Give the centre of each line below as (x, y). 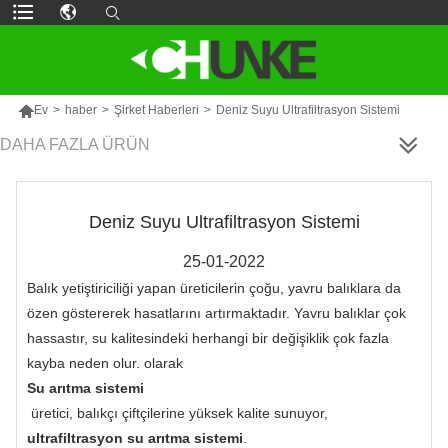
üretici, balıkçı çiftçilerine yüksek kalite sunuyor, (179, 412)
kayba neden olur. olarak (107, 362)
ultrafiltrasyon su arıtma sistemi (135, 437)
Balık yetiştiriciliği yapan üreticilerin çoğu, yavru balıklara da (214, 287)
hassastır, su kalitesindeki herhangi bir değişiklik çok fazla (208, 337)
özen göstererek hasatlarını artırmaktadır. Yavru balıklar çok (216, 312)
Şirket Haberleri (156, 109)
